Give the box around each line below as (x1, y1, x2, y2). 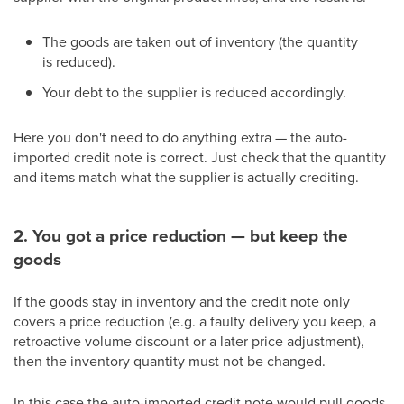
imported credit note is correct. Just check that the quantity (14, 147, 386, 167)
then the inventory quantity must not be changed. (14, 351, 326, 371)
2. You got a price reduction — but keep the (14, 223, 348, 249)
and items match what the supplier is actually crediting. (14, 167, 359, 187)
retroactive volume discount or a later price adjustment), (14, 331, 364, 351)
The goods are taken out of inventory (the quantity (42, 32, 358, 51)
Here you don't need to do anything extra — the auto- (14, 127, 347, 147)
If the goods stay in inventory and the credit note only (14, 291, 350, 311)
